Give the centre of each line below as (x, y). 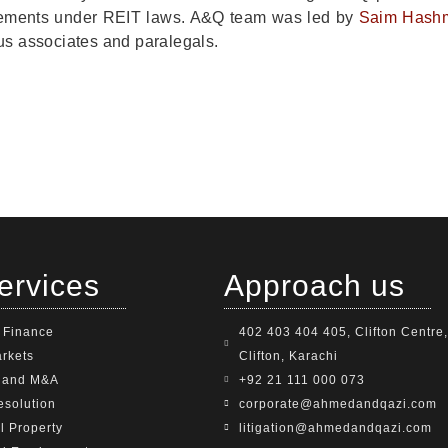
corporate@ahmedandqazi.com (338, 403)
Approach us (314, 285)
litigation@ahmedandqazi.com (335, 427)
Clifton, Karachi (288, 355)
